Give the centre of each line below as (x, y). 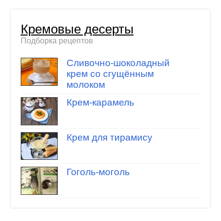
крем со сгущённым (110, 74)
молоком (86, 85)
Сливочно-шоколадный (118, 63)
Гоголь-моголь (98, 172)
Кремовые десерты (77, 29)
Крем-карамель (100, 103)
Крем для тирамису (109, 137)
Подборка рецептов (57, 40)
